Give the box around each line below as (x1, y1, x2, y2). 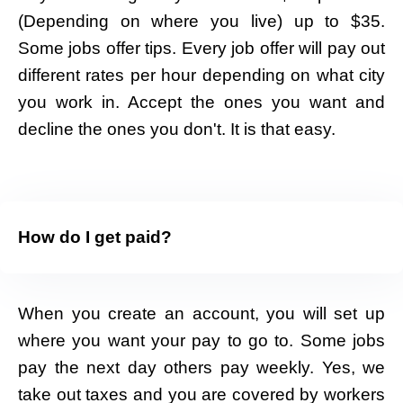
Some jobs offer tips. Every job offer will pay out (18, 38, 385, 58)
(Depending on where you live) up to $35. (18, 11, 385, 31)
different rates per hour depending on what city (18, 65, 385, 85)
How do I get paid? (18, 227, 172, 246)
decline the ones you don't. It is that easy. (18, 119, 336, 139)
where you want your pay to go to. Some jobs (18, 330, 385, 350)
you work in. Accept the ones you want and (18, 92, 385, 112)
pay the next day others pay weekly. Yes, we (18, 357, 385, 377)
